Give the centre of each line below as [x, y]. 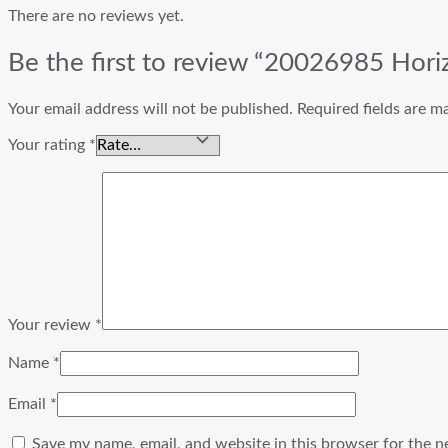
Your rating [48, 145]
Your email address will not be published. [150, 109]
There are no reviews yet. [96, 16]
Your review [51, 325]
